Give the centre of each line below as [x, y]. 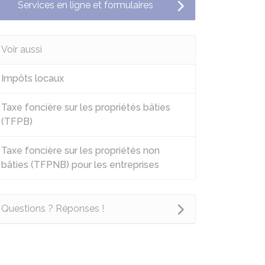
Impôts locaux [33, 78]
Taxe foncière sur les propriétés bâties [86, 107]
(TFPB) [17, 122]
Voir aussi [22, 49]
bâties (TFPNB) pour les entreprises [80, 165]
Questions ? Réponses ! [53, 209]
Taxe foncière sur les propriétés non [80, 151]
